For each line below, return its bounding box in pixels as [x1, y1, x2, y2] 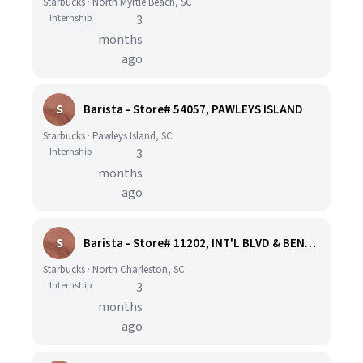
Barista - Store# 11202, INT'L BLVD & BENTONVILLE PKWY [305, 234, 316, 252]
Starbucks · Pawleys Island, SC [43, 129, 173, 143]
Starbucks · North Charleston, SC [43, 263, 185, 277]
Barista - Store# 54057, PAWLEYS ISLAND [83, 100, 303, 118]
